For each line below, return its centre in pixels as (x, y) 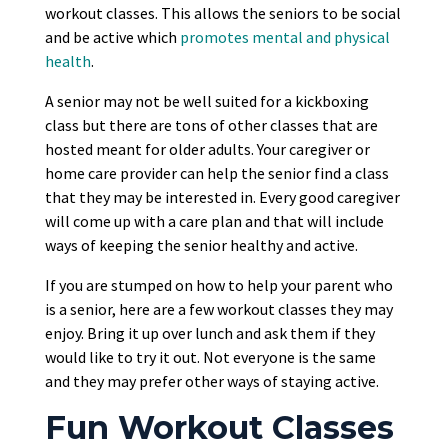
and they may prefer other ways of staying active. (211, 381)
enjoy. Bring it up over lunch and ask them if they (209, 333)
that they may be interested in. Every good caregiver (222, 197)
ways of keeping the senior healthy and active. (201, 245)
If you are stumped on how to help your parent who (218, 285)
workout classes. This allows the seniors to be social (222, 13)
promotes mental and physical (284, 37)
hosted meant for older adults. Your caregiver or (207, 149)
